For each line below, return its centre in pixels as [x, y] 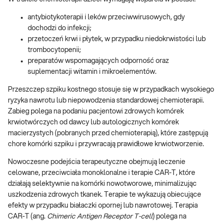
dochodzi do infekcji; [59, 28]
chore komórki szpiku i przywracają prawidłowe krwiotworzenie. [106, 144]
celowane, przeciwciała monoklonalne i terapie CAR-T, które [102, 173]
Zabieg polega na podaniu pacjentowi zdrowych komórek [96, 111]
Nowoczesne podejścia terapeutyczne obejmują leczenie [97, 162]
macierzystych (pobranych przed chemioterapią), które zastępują [108, 133]
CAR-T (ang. [28, 216]
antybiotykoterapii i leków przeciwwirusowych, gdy [106, 17]
